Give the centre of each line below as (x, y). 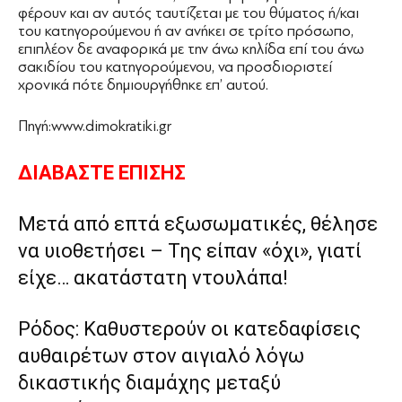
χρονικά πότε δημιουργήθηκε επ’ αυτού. (143, 84)
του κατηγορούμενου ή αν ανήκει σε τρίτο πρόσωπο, (186, 31)
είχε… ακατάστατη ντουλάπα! (153, 277)
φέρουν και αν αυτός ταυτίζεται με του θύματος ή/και (188, 13)
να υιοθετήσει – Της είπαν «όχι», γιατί (190, 250)
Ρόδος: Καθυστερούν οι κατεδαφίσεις (189, 328)
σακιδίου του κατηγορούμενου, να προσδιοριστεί (175, 66)
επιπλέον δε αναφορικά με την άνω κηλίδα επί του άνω (191, 48)
